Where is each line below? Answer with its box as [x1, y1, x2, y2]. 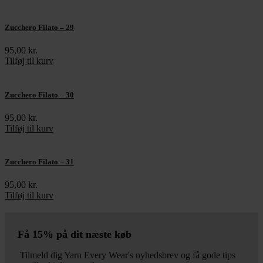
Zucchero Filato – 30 [5, 90, 74, 99]
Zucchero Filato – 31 [5, 157, 74, 166]
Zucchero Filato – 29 [5, 23, 74, 32]
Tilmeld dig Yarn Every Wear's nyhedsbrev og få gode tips [18, 250, 235, 261]
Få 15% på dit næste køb [18, 228, 131, 241]
